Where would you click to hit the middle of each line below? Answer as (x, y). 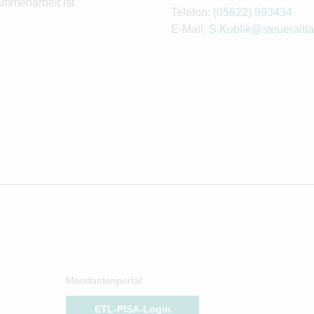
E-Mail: (190, 29)
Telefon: (192, 13)
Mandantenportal (104, 281)
